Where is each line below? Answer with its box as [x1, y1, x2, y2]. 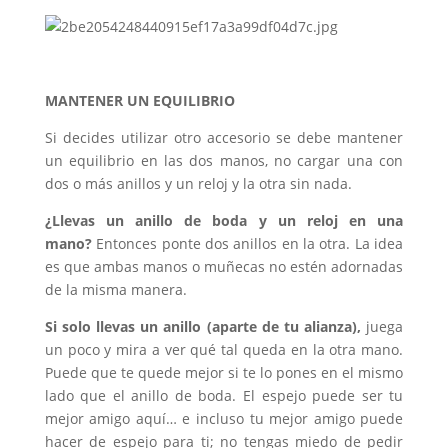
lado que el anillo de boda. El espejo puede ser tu [44, 386, 404, 406]
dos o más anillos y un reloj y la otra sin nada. [44, 174, 356, 194]
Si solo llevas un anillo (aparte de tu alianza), [44, 317, 362, 337]
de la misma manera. [44, 280, 187, 300]
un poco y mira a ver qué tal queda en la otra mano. [44, 340, 404, 360]
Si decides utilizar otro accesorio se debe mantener [44, 128, 404, 148]
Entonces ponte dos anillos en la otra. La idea [91, 234, 404, 254]
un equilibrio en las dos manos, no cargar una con [44, 151, 404, 171]
